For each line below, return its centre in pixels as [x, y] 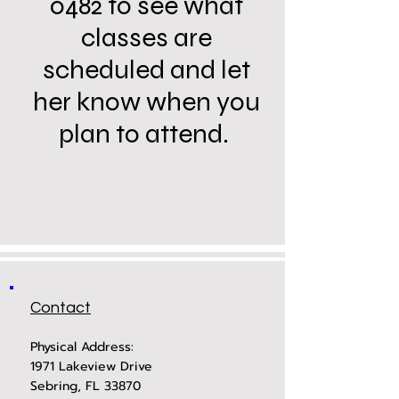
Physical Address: [82, 347]
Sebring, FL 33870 [85, 386]
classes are [147, 37]
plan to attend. [147, 134]
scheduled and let [147, 69]
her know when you [147, 102]
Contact [61, 308]
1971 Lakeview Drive [91, 366]
